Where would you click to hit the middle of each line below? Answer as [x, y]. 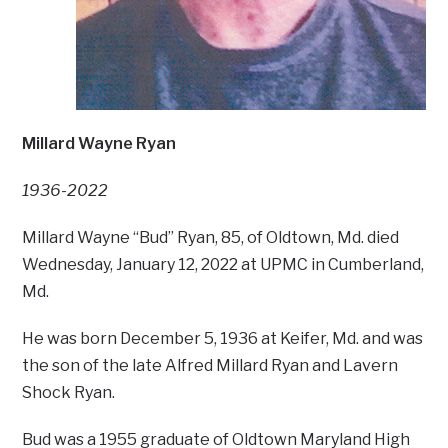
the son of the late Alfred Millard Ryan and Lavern [210, 366]
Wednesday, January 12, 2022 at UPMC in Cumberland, [223, 265]
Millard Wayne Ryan [99, 144]
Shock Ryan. [69, 393]
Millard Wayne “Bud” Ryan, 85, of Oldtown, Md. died [211, 238]
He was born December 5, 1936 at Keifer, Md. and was [223, 339]
